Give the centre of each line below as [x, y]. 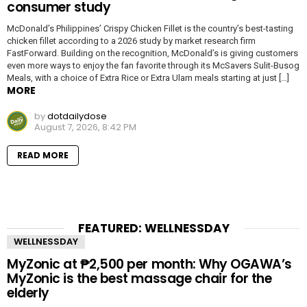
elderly [28, 293]
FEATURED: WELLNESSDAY [153, 228]
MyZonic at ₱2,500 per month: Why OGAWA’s [149, 264]
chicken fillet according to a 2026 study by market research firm [131, 41]
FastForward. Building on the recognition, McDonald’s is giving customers [152, 53]
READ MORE [43, 155]
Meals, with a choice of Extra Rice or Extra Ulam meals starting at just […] [148, 78]
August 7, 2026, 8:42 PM [85, 127]
